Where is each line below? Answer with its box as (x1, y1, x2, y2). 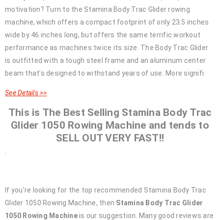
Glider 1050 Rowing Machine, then (5, 199, 116, 207)
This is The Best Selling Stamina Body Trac (8, 107, 212, 118)
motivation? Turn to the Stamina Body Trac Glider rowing (5, 5, 190, 13)
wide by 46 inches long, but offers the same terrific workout (5, 31, 200, 39)
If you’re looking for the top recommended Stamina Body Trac (5, 186, 206, 194)
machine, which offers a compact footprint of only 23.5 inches (5, 18, 209, 26)
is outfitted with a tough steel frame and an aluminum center (5, 56, 206, 64)
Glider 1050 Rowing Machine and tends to (11, 119, 209, 131)
